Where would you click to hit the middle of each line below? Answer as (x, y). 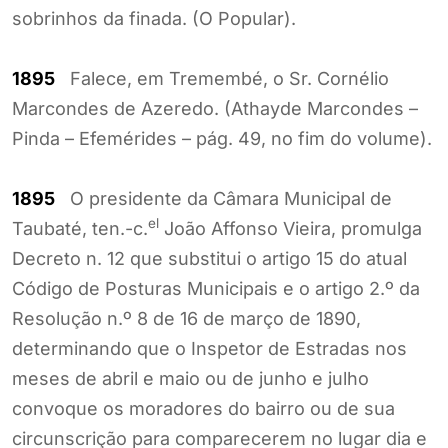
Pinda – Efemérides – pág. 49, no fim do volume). (222, 138)
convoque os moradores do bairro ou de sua (203, 408)
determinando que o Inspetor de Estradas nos (209, 348)
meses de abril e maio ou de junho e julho (190, 378)
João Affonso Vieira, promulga (290, 228)
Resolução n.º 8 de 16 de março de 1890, (186, 318)
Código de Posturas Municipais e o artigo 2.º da (216, 288)
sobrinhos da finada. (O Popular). (154, 18)
